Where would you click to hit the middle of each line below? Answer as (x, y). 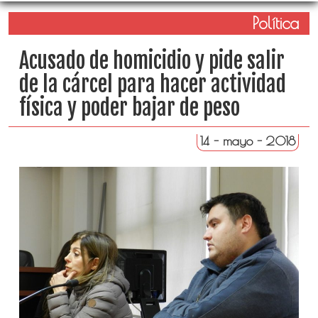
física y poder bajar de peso (129, 108)
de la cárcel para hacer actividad (152, 84)
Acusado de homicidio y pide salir (152, 61)
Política (276, 23)
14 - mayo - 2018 (248, 141)
